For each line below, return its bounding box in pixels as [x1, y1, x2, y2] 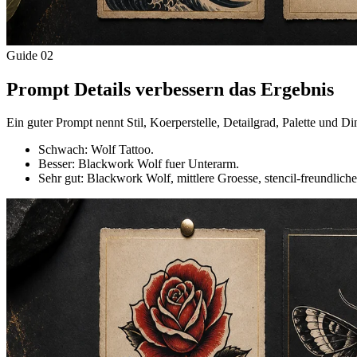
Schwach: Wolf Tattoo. [38, 143, 154, 157]
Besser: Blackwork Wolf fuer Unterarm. [38, 157, 239, 171]
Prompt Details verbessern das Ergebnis [6, 78, 334, 100]
